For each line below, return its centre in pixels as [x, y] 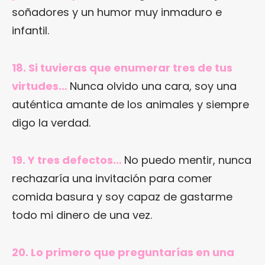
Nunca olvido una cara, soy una [153, 86]
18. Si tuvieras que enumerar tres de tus [122, 68]
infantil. [30, 31]
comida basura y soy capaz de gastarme [122, 197]
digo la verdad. [51, 123]
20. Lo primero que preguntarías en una [123, 253]
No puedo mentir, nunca [188, 160]
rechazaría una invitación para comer [112, 179]
